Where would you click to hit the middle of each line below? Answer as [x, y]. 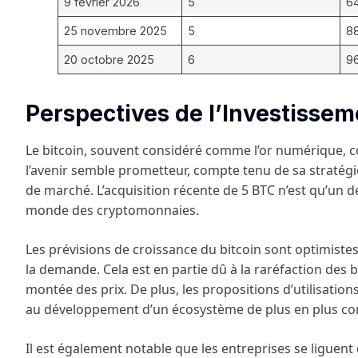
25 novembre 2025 [116, 30]
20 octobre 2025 [109, 59]
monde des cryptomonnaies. [112, 210]
